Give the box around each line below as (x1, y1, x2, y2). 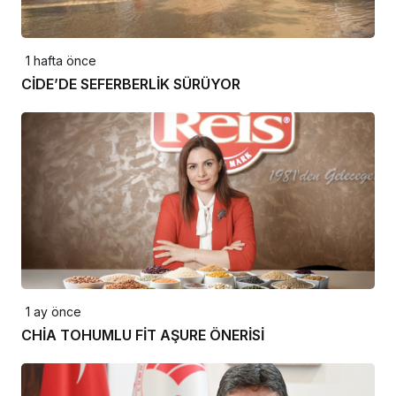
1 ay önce (26, 303, 81, 319)
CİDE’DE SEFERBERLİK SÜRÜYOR (21, 74, 240, 93)
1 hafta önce (26, 52, 96, 68)
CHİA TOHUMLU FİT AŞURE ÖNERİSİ (21, 325, 264, 344)
